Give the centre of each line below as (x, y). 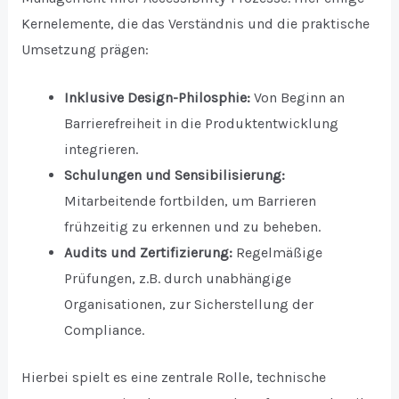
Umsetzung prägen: (85, 49)
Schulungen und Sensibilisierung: (174, 175)
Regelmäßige (277, 253)
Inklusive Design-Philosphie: (157, 98)
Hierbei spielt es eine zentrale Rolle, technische (173, 378)
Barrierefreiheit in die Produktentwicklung (201, 124)
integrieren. (101, 150)
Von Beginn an (297, 98)
